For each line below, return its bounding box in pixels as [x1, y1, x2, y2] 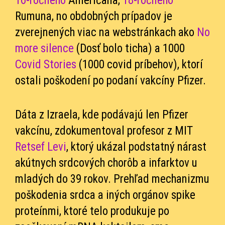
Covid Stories [15, 57, 76, 71]
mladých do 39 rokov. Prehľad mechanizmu [15, 172, 209, 186]
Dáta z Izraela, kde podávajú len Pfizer [15, 107, 188, 122]
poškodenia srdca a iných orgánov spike [15, 188, 195, 202]
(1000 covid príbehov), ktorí [76, 57, 203, 71]
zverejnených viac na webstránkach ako [15, 25, 197, 39]
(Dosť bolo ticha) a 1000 [74, 41, 185, 55]
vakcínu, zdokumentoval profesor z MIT [15, 124, 193, 138]
